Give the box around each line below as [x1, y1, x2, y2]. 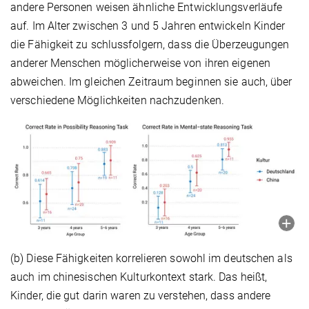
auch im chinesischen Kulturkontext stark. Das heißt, [10, 270, 268, 284]
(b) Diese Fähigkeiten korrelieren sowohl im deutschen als [10, 252, 292, 266]
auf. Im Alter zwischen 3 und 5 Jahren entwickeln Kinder [10, 19, 286, 33]
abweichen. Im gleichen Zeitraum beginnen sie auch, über [10, 75, 292, 89]
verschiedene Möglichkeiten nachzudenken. [10, 94, 230, 108]
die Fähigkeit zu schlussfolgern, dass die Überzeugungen [10, 38, 290, 52]
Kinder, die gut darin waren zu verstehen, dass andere [10, 289, 271, 303]
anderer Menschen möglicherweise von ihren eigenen [10, 57, 270, 70]
